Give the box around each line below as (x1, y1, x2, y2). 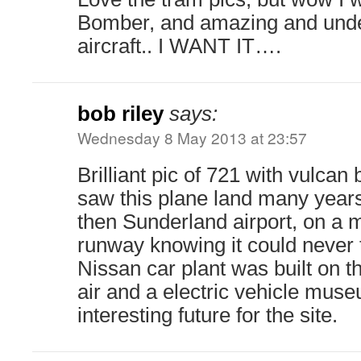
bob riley (77, 102, 164, 126)
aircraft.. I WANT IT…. (77, 35, 281, 58)
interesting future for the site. (77, 304, 338, 327)
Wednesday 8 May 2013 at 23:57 (77, 127, 307, 149)
